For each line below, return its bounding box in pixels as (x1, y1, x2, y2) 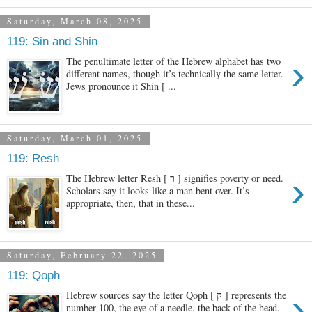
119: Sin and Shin (7, 34, 97, 49)
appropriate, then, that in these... (66, 196, 196, 210)
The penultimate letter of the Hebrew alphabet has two (66, 54, 281, 68)
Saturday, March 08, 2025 (7, 15, 143, 27)
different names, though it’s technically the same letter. (66, 66, 284, 80)
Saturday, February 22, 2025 (7, 249, 157, 261)
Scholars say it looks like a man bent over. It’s (66, 183, 250, 197)
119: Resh (7, 151, 59, 166)
